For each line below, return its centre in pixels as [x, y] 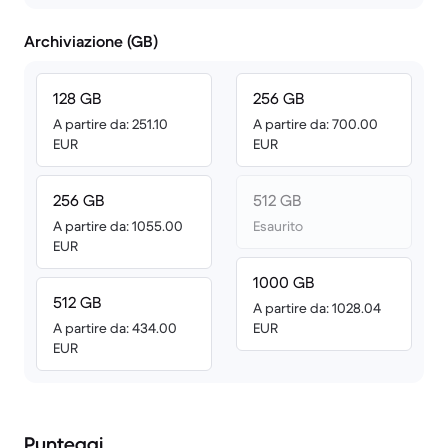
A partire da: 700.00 [315, 124]
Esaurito [278, 226]
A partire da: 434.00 [115, 328]
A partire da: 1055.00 [118, 226]
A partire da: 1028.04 [317, 308]
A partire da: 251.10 [110, 124]
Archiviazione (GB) [91, 41]
